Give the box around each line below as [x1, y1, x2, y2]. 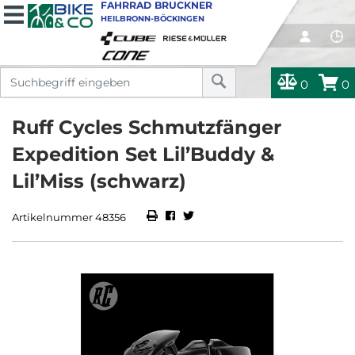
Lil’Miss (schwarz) [12, 170, 186, 193]
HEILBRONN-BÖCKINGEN [100, 13, 204, 24]
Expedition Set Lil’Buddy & [12, 143, 274, 166]
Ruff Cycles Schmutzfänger [12, 116, 281, 139]
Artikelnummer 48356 [12, 211, 126, 224]
